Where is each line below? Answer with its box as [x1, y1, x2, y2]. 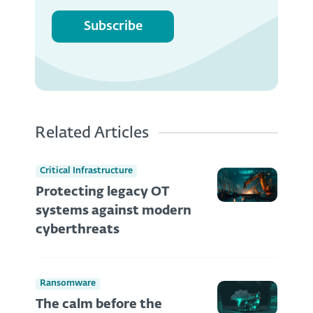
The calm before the [36, 298, 162, 312]
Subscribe [83, 20, 143, 33]
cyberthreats [36, 223, 119, 236]
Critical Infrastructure [40, 166, 133, 175]
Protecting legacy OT [36, 185, 169, 198]
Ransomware [40, 279, 96, 289]
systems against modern [36, 204, 191, 217]
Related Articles [35, 126, 149, 142]
